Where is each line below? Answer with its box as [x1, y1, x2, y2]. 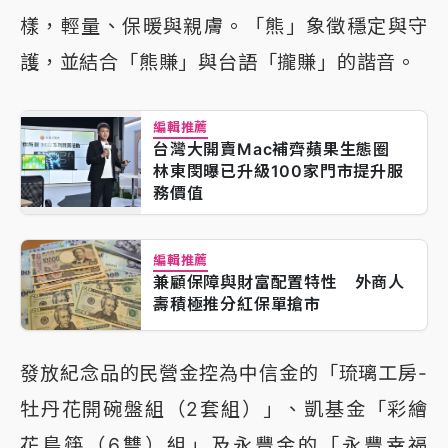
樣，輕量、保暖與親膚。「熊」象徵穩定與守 [20, 13, 428, 38]
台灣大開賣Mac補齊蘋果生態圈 [153, 138, 407, 159]
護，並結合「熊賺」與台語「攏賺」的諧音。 [20, 49, 416, 74]
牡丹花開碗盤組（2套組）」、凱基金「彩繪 [20, 396, 428, 421]
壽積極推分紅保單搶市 [153, 293, 321, 314]
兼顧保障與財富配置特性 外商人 [153, 271, 405, 292]
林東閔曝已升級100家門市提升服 [153, 160, 404, 181]
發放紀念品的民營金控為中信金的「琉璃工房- [20, 360, 428, 385]
